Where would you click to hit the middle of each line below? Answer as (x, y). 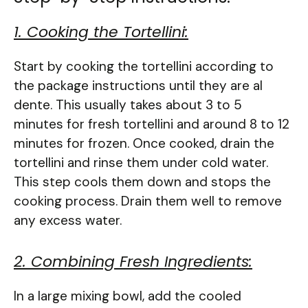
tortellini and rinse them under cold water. (141, 163)
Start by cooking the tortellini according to (144, 67)
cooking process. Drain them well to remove (148, 201)
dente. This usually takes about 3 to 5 (128, 105)
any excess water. (68, 221)
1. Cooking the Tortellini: (101, 32)
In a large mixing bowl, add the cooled (128, 296)
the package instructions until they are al (138, 86)
